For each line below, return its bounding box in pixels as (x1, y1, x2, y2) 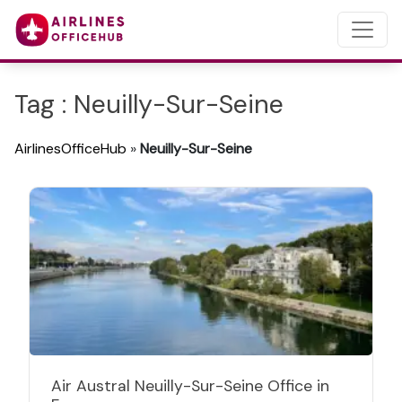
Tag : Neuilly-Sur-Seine (14, 88, 284, 121)
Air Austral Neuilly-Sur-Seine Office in (51, 376, 329, 397)
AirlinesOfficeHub (14, 139, 127, 158)
